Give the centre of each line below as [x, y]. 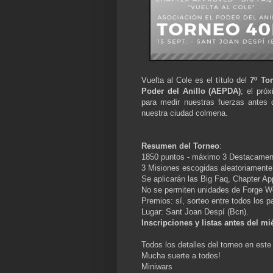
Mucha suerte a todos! [181, 256]
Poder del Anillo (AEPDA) [191, 91]
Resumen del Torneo [180, 146]
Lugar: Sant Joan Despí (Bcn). [195, 212]
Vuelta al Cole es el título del [196, 80]
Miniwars [157, 267]
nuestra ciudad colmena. [185, 113]
